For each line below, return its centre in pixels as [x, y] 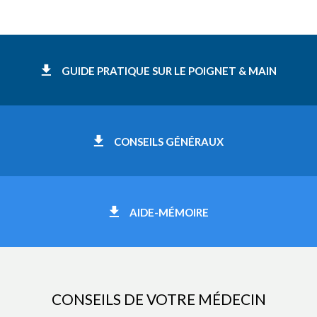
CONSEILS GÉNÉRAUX [169, 142]
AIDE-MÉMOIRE [169, 213]
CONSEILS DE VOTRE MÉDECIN [158, 299]
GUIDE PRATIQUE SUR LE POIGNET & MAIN [169, 71]
